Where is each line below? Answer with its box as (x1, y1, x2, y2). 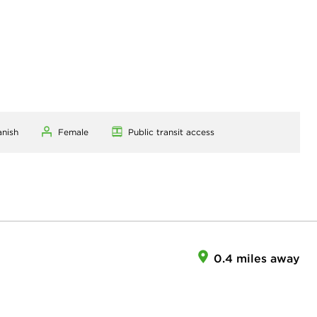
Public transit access (128, 126, 214, 137)
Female (58, 126, 88, 137)
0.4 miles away (214, 250, 300, 265)
